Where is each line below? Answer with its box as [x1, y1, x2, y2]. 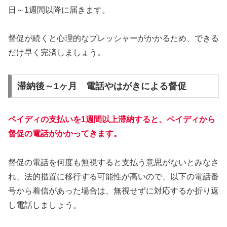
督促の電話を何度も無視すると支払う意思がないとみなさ [8, 158, 219, 167]
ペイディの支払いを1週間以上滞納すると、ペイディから [8, 115, 215, 124]
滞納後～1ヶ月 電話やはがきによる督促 [17, 81, 186, 91]
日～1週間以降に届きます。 [8, 5, 110, 14]
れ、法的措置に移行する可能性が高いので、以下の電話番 [8, 172, 219, 181]
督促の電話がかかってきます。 [8, 129, 122, 138]
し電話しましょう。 [8, 200, 81, 209]
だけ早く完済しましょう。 [8, 48, 105, 57]
